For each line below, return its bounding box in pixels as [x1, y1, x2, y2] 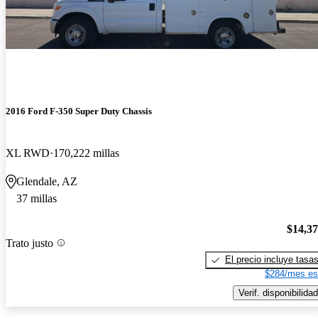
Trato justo [6, 236, 53, 249]
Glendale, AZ [16, 175, 77, 188]
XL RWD [6, 147, 50, 160]
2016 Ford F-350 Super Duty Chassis [6, 106, 152, 117]
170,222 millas [53, 147, 119, 160]
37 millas [16, 192, 57, 205]
